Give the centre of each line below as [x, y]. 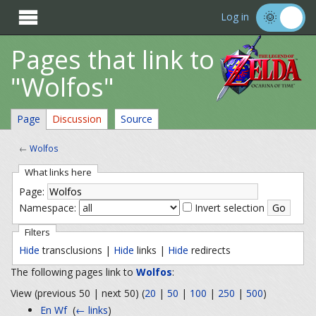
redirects [209, 250]
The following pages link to [73, 272]
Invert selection [229, 208]
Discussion [77, 119]
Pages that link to [113, 60]
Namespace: [47, 208]
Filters [37, 232]
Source [136, 119]
